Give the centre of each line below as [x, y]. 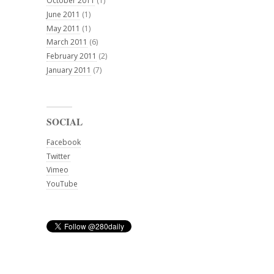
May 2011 [63, 28]
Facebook [64, 142]
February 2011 [72, 56]
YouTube [62, 184]
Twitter [58, 156]
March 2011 [67, 42]
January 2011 [69, 70]
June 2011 [63, 14]
